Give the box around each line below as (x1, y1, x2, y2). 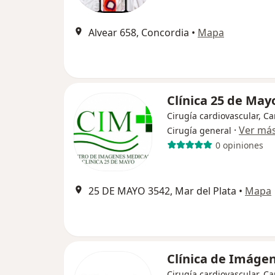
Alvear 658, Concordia (88, 26, 189, 39)
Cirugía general (167, 125, 231, 136)
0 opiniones (215, 139, 263, 151)
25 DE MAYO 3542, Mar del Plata (88, 184, 236, 198)
